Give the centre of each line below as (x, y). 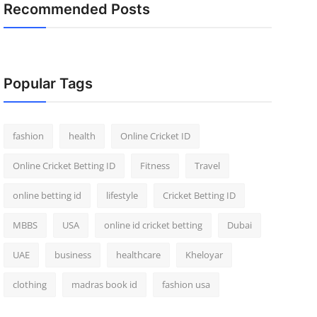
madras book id (104, 284)
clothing (29, 284)
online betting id (47, 195)
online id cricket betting (153, 225)
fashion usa (186, 284)
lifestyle (122, 195)
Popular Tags (48, 83)
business (73, 255)
